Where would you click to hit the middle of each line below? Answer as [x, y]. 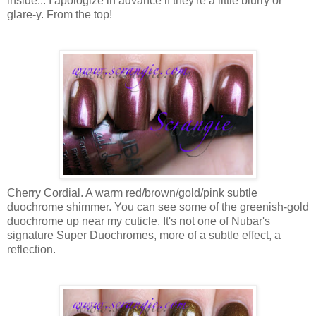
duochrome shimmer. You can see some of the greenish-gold [158, 207]
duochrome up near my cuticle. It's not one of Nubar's [139, 221]
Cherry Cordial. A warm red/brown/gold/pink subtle [132, 193]
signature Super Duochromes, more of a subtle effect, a [144, 235]
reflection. [31, 249]
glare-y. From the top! [60, 14]
